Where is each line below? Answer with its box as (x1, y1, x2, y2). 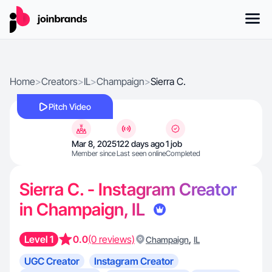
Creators (41, 75, 78, 87)
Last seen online (117, 149, 166, 158)
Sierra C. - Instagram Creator (19, 179, 237, 200)
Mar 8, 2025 (72, 138, 117, 149)
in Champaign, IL (19, 199, 149, 220)
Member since (72, 149, 115, 158)
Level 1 (24, 233, 53, 245)
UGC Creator (24, 255, 80, 267)
